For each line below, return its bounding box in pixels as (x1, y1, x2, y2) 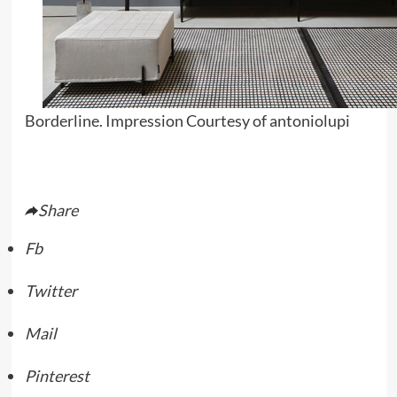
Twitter (24, 280, 77, 300)
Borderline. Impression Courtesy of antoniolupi (24, 110, 350, 130)
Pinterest (24, 365, 90, 385)
